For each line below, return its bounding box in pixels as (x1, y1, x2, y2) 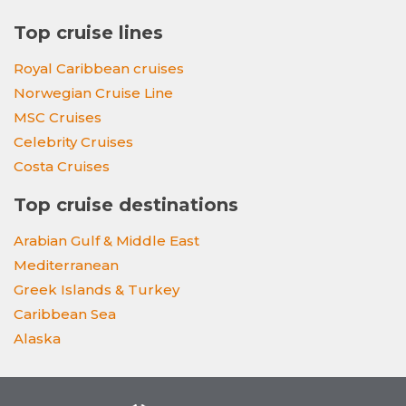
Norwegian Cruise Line (14, 84, 173, 102)
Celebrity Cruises (14, 133, 133, 151)
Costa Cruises (14, 158, 110, 176)
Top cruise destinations (14, 194, 238, 217)
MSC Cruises (14, 109, 101, 127)
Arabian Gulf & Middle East (14, 232, 199, 250)
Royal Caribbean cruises (14, 60, 184, 78)
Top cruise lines (14, 22, 163, 44)
